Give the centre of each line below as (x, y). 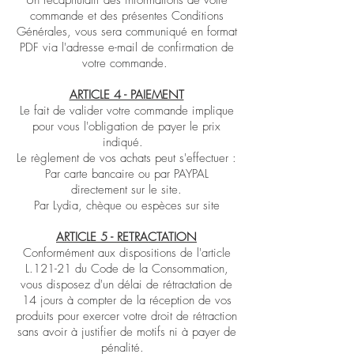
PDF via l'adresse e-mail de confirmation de (126, 47)
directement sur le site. (126, 190)
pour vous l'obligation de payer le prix (126, 126)
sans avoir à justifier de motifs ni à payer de (126, 332)
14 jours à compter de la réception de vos (126, 300)
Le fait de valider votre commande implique (126, 111)
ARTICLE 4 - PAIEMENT (126, 95)
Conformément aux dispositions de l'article (126, 253)
